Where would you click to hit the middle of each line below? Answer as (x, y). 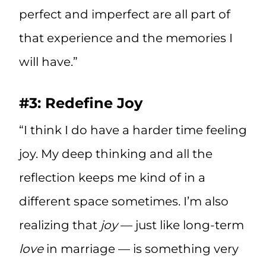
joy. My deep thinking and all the (116, 154)
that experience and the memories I (126, 38)
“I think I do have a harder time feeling (133, 130)
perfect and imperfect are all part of (125, 15)
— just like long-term (181, 225)
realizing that (60, 225)
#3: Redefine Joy (81, 103)
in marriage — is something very (141, 249)
